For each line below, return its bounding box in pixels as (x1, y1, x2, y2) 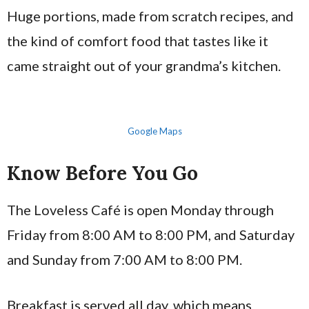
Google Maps (127, 126, 182, 137)
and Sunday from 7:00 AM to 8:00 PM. (7, 251, 242, 268)
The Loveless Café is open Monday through (7, 201, 274, 218)
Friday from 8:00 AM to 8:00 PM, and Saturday (7, 226, 295, 243)
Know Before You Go (7, 161, 198, 186)
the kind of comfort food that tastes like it (7, 32, 268, 49)
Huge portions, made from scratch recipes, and (7, 8, 294, 24)
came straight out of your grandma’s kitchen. (7, 57, 281, 74)
